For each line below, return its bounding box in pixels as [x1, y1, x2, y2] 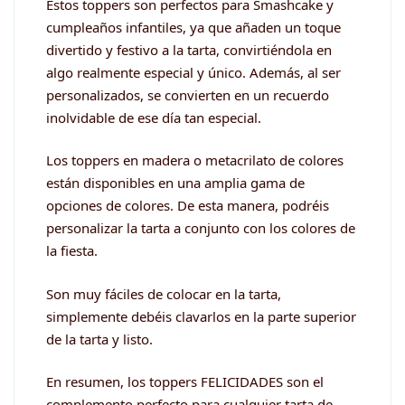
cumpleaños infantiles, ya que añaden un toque [46, 17, 341, 36]
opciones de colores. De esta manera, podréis [46, 196, 329, 215]
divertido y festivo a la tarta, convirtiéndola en [46, 40, 332, 59]
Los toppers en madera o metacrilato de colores [46, 151, 344, 170]
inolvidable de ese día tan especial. [46, 108, 261, 127]
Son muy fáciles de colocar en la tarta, [46, 284, 281, 303]
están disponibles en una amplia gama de [46, 174, 305, 193]
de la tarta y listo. [46, 329, 153, 348]
